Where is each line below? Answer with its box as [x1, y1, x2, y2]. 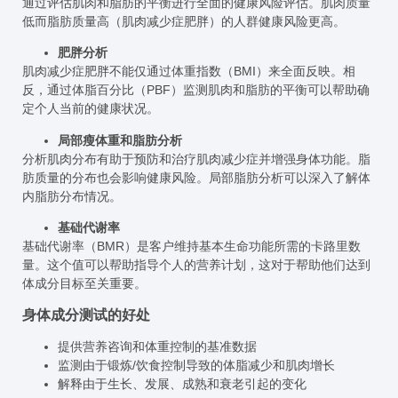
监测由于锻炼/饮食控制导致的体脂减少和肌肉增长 [58, 357, 335, 372]
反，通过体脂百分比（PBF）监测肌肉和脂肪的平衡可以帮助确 [22, 83, 370, 98]
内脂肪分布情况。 [22, 188, 122, 203]
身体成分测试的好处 [22, 306, 150, 322]
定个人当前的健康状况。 [22, 101, 159, 116]
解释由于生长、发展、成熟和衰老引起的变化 [58, 376, 306, 391]
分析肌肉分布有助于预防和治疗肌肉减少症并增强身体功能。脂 [22, 151, 370, 166]
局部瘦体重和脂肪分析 [58, 132, 182, 147]
